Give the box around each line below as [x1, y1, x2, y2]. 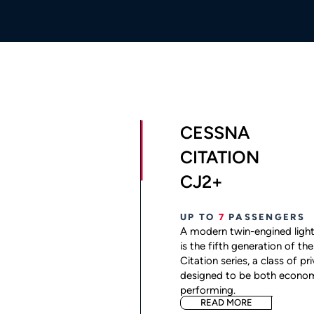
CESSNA [180, 122, 250, 143]
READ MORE [200, 297, 252, 308]
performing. [180, 284, 235, 296]
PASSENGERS [224, 212, 306, 222]
